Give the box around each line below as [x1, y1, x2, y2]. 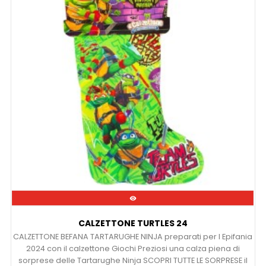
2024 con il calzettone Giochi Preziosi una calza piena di [26, 243, 240, 254]
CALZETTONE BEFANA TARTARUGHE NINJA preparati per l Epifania [13, 232, 253, 242]
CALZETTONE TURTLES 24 [78, 217, 188, 230]
